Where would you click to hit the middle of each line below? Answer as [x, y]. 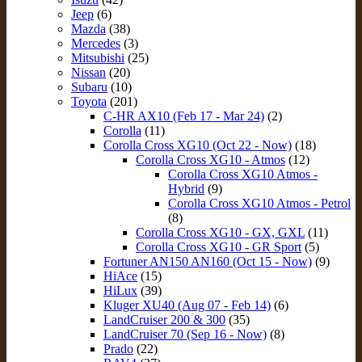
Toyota [89, 101]
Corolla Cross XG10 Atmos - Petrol [259, 203]
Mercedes [96, 43]
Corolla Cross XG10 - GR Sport [219, 246]
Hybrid [186, 188]
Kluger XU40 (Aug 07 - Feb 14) [187, 305]
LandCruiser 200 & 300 [164, 319]
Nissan [88, 72]
